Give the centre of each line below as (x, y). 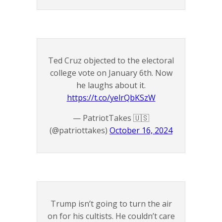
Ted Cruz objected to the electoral (111, 61)
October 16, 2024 (141, 131)
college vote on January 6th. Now (111, 73)
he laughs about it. (111, 85)
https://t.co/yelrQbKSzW (111, 98)
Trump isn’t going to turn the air (111, 204)
